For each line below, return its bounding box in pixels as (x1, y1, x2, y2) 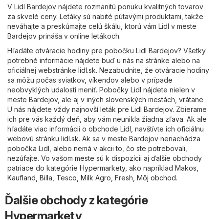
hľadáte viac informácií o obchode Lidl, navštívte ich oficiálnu (7, 125, 204, 133)
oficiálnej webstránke (7, 66, 78, 75)
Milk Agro (81, 174, 111, 182)
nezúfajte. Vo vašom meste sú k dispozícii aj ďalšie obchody (7, 154, 202, 163)
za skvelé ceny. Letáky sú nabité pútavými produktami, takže (7, 12, 203, 21)
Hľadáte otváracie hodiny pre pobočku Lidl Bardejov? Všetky (7, 46, 206, 55)
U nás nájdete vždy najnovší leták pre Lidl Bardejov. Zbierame (7, 105, 207, 114)
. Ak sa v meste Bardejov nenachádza (79, 134, 200, 143)
